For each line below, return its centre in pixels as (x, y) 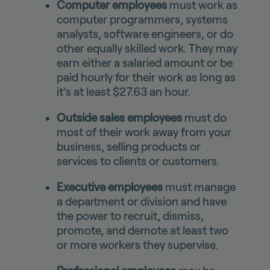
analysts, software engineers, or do (145, 34)
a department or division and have (141, 202)
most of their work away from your (144, 133)
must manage (199, 187)
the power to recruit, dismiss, (130, 216)
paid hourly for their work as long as (146, 78)
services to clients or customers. (138, 162)
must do (204, 118)
